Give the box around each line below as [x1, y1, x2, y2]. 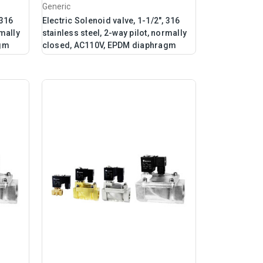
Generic [42, 2, 70, 12]
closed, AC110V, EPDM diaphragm [42, 41, 177, 50]
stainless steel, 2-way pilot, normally [42, 28, 187, 38]
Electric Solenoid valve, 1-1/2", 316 [42, 16, 180, 26]
